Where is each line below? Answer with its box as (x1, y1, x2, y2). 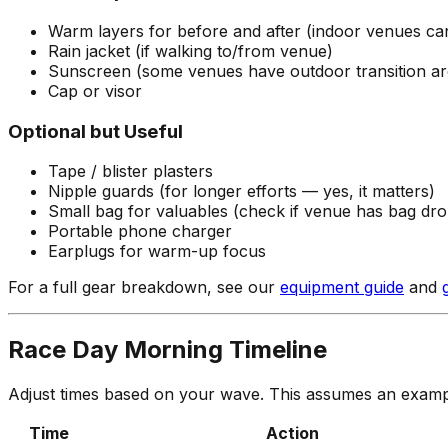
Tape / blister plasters (48, 161, 213, 182)
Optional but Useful (8, 119, 183, 143)
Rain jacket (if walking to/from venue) (48, 41, 333, 62)
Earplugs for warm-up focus (48, 241, 266, 262)
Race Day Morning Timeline (8, 335, 327, 365)
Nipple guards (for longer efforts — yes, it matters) (48, 181, 435, 202)
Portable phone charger (48, 221, 232, 242)
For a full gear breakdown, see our (8, 277, 280, 298)
